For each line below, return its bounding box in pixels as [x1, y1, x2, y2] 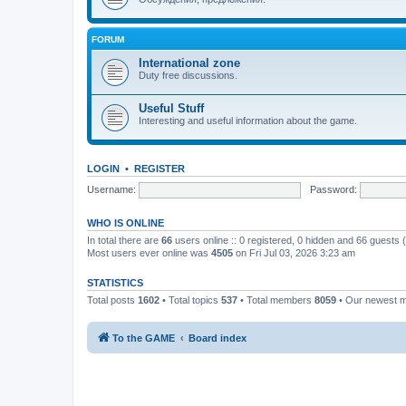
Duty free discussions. [139, 70, 237, 81]
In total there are [87, 235, 161, 246]
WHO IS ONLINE [87, 217, 164, 228]
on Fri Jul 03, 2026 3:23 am [233, 247, 355, 258]
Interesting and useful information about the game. [139, 115, 357, 126]
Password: [309, 183, 357, 195]
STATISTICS [87, 277, 143, 288]
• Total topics [159, 295, 221, 305]
